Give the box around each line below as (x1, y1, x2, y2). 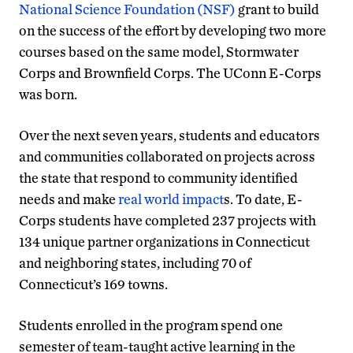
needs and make (19, 190, 118, 207)
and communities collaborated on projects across (19, 147, 315, 165)
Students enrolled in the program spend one (19, 316, 283, 333)
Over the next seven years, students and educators (19, 126, 320, 143)
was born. (19, 85, 77, 102)
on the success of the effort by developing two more (19, 21, 326, 39)
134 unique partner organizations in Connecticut (19, 232, 310, 250)
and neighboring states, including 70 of (19, 254, 251, 271)
